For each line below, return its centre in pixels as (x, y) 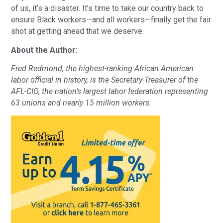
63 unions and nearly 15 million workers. (81, 103)
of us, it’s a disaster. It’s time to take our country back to (108, 8)
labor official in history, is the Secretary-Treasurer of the (105, 80)
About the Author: (45, 50)
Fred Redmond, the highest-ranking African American (103, 69)
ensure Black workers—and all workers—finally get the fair (111, 20)
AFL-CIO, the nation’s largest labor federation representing (110, 92)
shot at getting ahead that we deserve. (78, 31)
